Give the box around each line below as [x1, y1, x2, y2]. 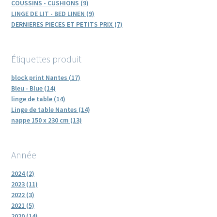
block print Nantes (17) [11, 73, 80, 82]
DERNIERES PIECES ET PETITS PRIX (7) [11, 19, 123, 29]
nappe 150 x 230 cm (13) [11, 115, 82, 124]
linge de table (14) [11, 94, 65, 103]
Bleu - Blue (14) [11, 83, 56, 93]
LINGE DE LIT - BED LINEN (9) [11, 9, 94, 18]
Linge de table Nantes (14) [11, 105, 90, 114]
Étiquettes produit [11, 52, 81, 65]
